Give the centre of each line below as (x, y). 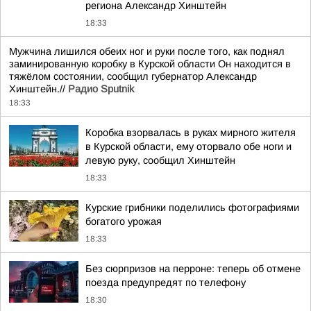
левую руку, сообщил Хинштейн (160, 160)
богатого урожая (124, 221)
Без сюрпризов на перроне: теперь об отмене (193, 269)
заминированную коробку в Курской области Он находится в (150, 64)
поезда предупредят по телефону (166, 283)
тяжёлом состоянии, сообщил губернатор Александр (133, 76)
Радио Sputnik (101, 89)
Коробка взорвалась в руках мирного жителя (191, 133)
